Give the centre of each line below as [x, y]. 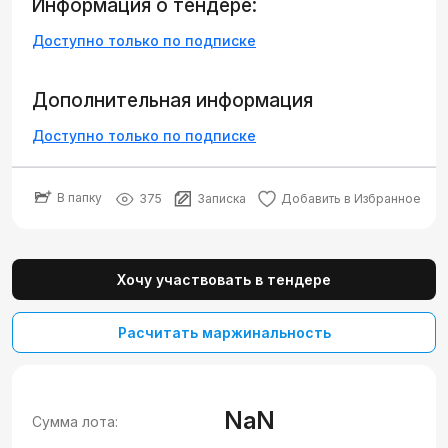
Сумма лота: [75, 421]
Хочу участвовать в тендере [224, 279]
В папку [79, 197]
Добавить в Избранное [351, 198]
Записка [221, 198]
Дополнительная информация [172, 100]
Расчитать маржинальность [224, 332]
